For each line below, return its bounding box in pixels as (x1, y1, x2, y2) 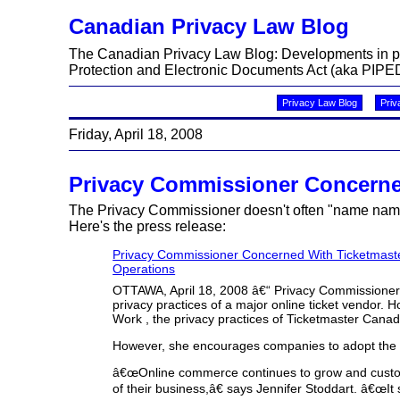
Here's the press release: (69, 219, 227, 234)
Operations (112, 262, 176, 277)
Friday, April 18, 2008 (69, 127, 204, 142)
